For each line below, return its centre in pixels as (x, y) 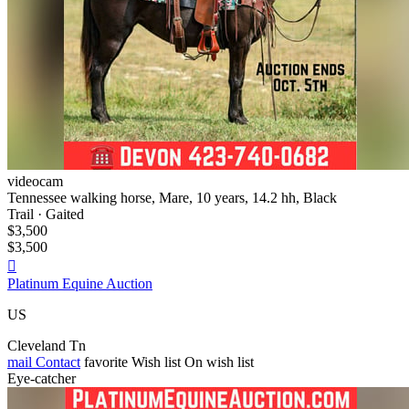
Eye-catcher (42, 378)
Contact (56, 362)
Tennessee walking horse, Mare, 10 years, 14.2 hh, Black (172, 197)
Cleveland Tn (47, 345)
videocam (35, 181)
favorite (106, 362)
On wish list (219, 362)
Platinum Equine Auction (80, 283)
